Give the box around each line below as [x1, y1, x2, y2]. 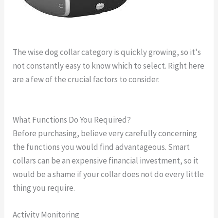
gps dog [161, 73, 189, 85]
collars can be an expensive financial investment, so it [13, 155, 199, 166]
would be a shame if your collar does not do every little [13, 168, 204, 180]
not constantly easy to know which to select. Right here [13, 60, 205, 71]
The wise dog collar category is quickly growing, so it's [13, 46, 201, 57]
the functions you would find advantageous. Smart [13, 141, 190, 152]
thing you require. [13, 182, 75, 193]
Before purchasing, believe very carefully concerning [13, 127, 198, 139]
